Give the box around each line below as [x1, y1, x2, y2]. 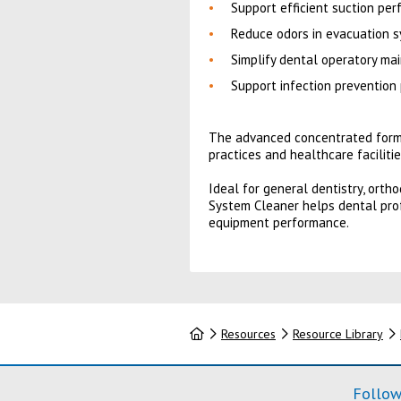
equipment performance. [208, 214, 349, 231]
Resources [220, 326, 276, 342]
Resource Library [292, 326, 383, 342]
